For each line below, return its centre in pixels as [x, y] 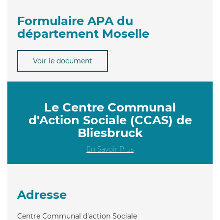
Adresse [42, 194]
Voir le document [63, 61]
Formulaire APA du [75, 21]
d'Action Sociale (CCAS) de [110, 120]
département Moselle [83, 33]
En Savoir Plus [110, 149]
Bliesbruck [110, 133]
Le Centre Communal [110, 107]
